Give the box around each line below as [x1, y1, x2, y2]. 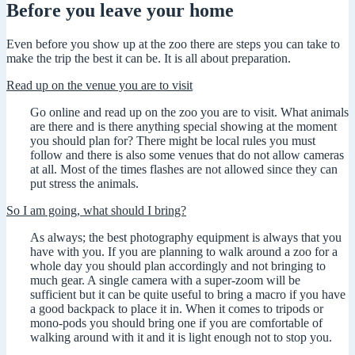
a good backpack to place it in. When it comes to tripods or [30, 301, 323, 315]
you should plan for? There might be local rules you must [30, 133, 315, 147]
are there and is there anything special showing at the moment [30, 119, 337, 133]
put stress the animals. [30, 176, 139, 190]
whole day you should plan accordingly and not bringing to [30, 258, 326, 273]
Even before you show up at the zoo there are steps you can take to [6, 36, 340, 51]
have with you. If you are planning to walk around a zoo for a [30, 244, 338, 258]
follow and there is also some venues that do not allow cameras [30, 147, 344, 162]
